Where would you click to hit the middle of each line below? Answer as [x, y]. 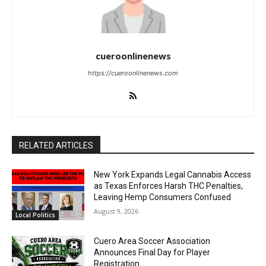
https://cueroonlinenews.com [133, 73]
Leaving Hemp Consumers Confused [163, 197]
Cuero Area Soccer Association [152, 241]
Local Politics [35, 215]
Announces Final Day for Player [152, 252]
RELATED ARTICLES [56, 145]
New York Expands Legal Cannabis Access [173, 175]
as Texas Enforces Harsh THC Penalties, [169, 186]
